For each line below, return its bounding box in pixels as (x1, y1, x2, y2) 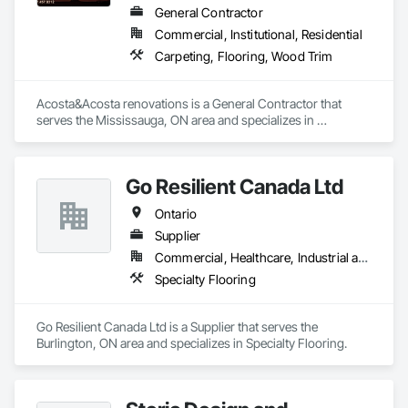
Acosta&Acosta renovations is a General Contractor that (36, 96, 342, 111)
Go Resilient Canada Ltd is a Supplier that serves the (36, 319, 318, 334)
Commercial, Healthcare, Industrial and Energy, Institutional (358, 250, 369, 265)
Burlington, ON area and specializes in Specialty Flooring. (36, 335, 347, 351)
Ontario (155, 206, 198, 221)
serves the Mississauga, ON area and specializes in (36, 112, 314, 127)
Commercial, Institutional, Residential (155, 26, 362, 42)
